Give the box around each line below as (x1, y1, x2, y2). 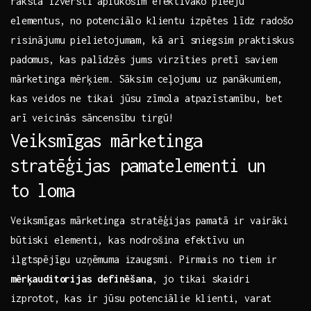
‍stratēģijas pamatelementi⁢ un (10, 155, 265, 176)
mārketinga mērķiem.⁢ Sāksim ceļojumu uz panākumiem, (10, 73, 283, 85)
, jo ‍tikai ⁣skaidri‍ (151, 273, 250, 285)
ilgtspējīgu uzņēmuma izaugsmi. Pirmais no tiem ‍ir (10, 253, 278, 266)
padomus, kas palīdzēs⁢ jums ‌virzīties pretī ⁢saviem (10, 53, 277, 66)
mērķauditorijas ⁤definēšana (10, 273, 152, 285)
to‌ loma (10, 180, 74, 201)
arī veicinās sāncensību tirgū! (10, 112, 174, 124)
